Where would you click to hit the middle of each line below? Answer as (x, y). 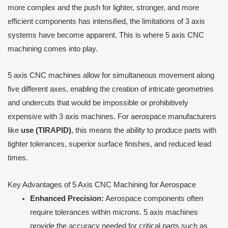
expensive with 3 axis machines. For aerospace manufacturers (112, 117)
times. (18, 158)
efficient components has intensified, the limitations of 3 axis (106, 21)
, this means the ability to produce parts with (144, 131)
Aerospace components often (153, 198)
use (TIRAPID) (46, 131)
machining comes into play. (53, 49)
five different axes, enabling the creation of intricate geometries (111, 89)
